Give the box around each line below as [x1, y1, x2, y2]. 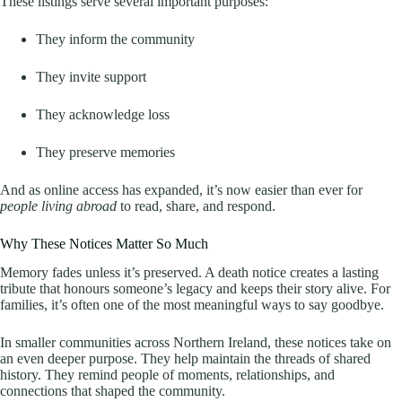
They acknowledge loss [36, 106, 170, 122]
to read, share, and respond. [117, 197, 275, 214]
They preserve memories [36, 144, 175, 160]
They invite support [36, 68, 146, 84]
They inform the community [36, 31, 195, 47]
